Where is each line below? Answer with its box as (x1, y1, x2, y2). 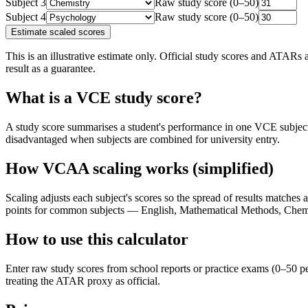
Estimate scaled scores (11, 27, 105, 38)
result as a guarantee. (5, 63, 96, 75)
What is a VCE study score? (5, 89, 202, 107)
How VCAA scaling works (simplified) (5, 159, 274, 178)
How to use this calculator (5, 230, 188, 248)
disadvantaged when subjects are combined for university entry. (5, 133, 280, 146)
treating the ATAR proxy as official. (5, 274, 160, 287)
